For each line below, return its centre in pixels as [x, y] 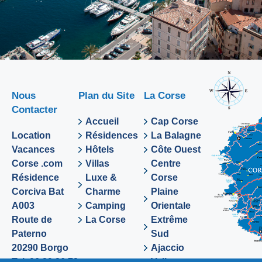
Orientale [171, 206]
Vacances [33, 149]
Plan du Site [107, 96]
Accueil [102, 121]
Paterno [29, 234]
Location [31, 135]
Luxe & [101, 177]
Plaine [165, 192]
